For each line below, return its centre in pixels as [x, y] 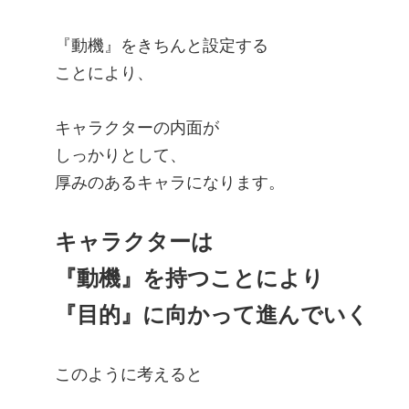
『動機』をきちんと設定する [162, 46]
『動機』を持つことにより [189, 278]
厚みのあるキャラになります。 [170, 183]
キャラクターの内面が [137, 128]
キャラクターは [134, 242]
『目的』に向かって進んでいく [212, 315]
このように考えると [129, 375]
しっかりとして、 [121, 156]
